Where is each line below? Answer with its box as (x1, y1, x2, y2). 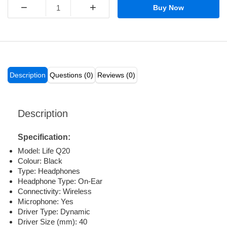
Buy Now (153, 4, 184, 12)
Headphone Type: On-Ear (18, 177, 102, 186)
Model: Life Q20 (18, 146, 70, 156)
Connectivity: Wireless (18, 187, 92, 196)
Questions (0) (50, 71, 93, 80)
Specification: (18, 133, 70, 142)
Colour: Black (18, 157, 62, 166)
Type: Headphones (18, 167, 80, 176)
